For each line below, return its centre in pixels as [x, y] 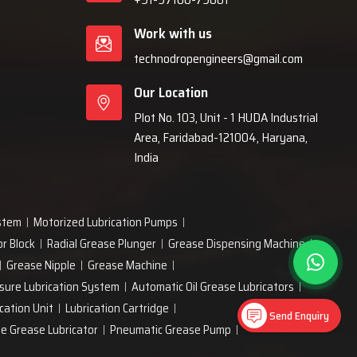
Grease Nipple [41, 265]
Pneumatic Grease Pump [171, 330]
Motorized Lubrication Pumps [106, 222]
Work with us [173, 33]
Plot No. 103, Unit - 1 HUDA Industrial [226, 118]
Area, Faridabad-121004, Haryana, [220, 137]
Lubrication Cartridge [117, 308]
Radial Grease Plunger [102, 244]
